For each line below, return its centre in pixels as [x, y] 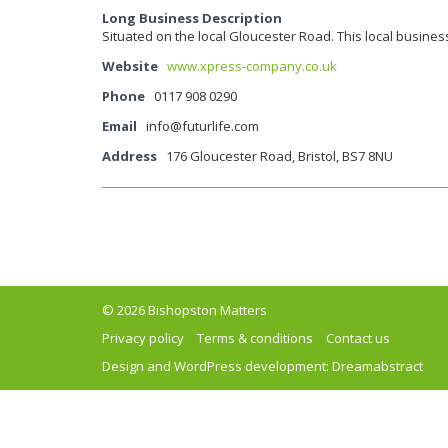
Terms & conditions [255, 338]
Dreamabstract [377, 366]
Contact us [358, 338]
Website [130, 66]
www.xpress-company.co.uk [252, 66]
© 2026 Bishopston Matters [184, 310]
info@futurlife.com [202, 126]
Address [129, 156]
